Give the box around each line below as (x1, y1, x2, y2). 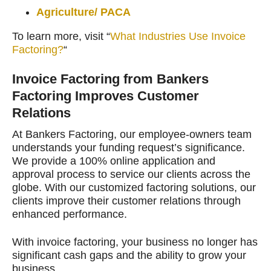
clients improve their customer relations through (12, 194, 241, 207)
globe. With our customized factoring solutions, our (12, 181, 256, 194)
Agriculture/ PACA (36, 5, 131, 18)
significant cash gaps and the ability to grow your (12, 249, 246, 261)
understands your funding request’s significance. (12, 141, 245, 154)
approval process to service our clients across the (12, 168, 250, 180)
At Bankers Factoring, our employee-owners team (12, 128, 252, 140)
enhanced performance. (12, 207, 127, 220)
